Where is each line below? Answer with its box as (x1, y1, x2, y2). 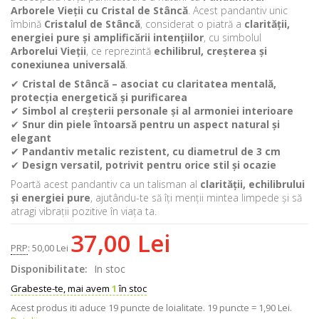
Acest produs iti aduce (11, 301, 108, 315)
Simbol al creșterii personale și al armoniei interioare (22, 104, 293, 118)
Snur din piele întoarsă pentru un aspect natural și (22, 117, 280, 132)
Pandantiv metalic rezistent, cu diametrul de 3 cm (22, 145, 281, 159)
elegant (11, 131, 51, 145)
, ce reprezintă (86, 44, 154, 58)
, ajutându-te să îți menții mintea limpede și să (90, 191, 302, 205)
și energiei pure (11, 191, 90, 205)
